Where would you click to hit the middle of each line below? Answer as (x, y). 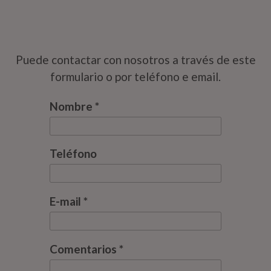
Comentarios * (87, 249)
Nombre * (75, 106)
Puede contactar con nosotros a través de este (135, 60)
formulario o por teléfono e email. (135, 77)
